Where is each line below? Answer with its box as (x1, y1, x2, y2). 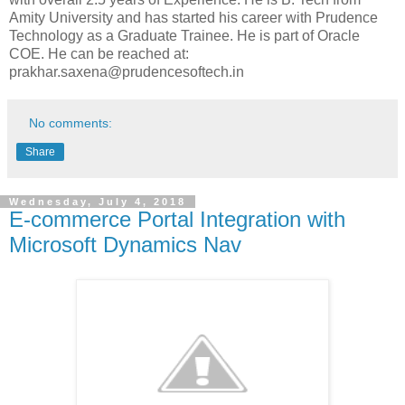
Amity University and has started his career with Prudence (9, 10, 378, 26)
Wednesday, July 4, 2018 (9, 196, 186, 208)
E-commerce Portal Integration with (9, 207, 345, 232)
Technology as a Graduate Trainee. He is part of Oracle (9, 28, 360, 44)
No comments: (29, 116, 113, 131)
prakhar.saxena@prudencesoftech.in (9, 64, 244, 80)
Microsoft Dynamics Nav (9, 232, 241, 258)
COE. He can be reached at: (9, 46, 189, 62)
